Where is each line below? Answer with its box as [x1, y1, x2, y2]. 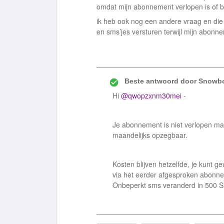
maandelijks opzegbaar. [112, 130, 187, 140]
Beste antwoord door [124, 77, 196, 85]
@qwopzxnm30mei [121, 90, 181, 100]
